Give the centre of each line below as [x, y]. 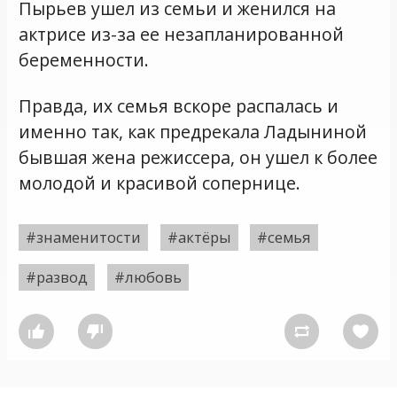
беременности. [84, 60]
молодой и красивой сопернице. [160, 183]
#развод [57, 276]
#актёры [199, 237]
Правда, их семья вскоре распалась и [179, 106]
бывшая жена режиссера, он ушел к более [198, 158]
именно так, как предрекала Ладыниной [193, 132]
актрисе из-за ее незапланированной [182, 35]
